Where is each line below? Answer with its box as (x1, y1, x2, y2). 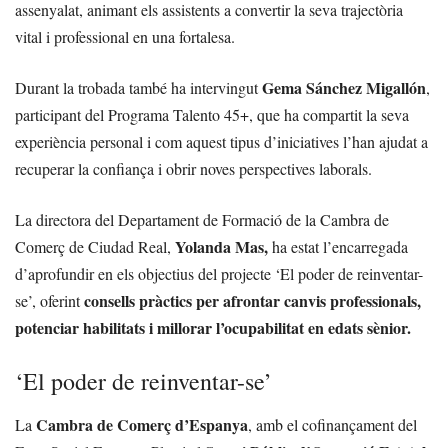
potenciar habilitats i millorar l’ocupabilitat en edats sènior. (15, 316, 411, 340)
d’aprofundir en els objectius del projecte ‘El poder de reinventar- (15, 263, 423, 285)
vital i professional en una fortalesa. (15, 26, 235, 48)
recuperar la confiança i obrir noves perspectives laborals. (15, 158, 372, 180)
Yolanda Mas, (175, 235, 268, 259)
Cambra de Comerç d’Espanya (36, 413, 248, 437)
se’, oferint (15, 290, 84, 312)
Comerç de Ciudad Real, (15, 236, 175, 258)
